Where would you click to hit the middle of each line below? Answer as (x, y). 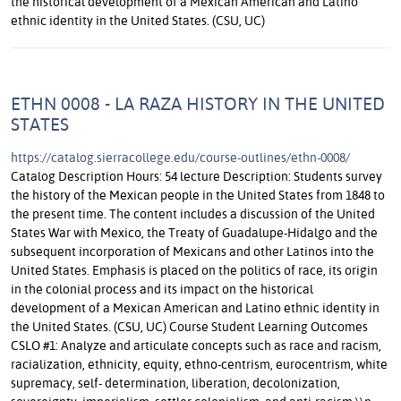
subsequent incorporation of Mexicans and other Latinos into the (192, 251)
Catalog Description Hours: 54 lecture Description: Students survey (196, 175)
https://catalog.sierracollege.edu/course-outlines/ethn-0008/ (180, 157)
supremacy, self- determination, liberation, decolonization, (175, 382)
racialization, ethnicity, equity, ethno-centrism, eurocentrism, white (199, 363)
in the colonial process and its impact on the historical (162, 288)
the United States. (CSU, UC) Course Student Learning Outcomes (189, 326)
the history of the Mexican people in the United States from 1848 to (198, 194)
